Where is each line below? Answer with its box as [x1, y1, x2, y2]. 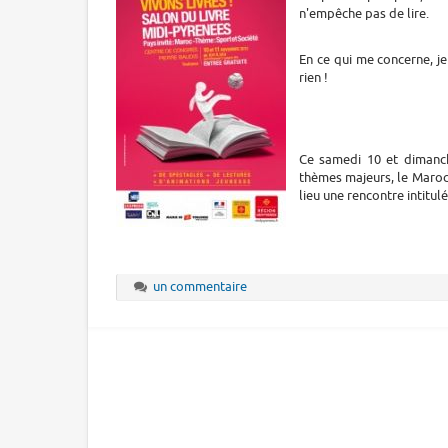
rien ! [299, 68, 328, 86]
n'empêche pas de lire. [299, 4, 429, 22]
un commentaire [153, 278, 248, 296]
